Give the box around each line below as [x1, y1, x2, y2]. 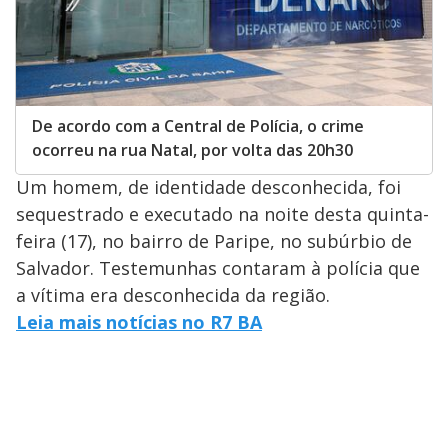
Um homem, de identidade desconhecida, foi [16, 175, 401, 199]
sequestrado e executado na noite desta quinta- [16, 202, 429, 226]
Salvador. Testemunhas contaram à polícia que [16, 256, 420, 280]
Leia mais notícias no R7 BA [16, 310, 262, 334]
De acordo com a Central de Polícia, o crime [32, 115, 364, 137]
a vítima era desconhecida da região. [16, 283, 330, 307]
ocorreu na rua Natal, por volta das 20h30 [32, 139, 353, 161]
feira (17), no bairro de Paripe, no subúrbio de [16, 229, 412, 253]
